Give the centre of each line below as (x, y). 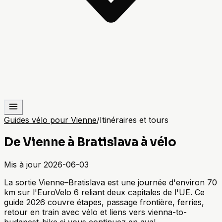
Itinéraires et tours (134, 120)
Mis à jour (23, 164)
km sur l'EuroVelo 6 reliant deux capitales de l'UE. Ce (104, 192)
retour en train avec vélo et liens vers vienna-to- (95, 212)
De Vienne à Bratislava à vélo (90, 142)
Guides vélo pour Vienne (50, 120)
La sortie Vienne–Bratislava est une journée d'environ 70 (111, 182)
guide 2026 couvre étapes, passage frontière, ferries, (104, 202)
